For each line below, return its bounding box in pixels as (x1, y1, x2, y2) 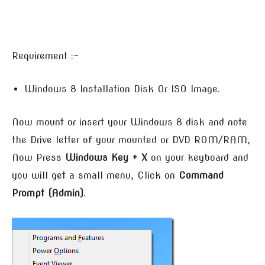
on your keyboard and (147, 151, 248, 163)
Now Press (12, 151, 65, 163)
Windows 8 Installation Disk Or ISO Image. (24, 83, 220, 95)
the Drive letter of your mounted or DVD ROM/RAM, (12, 134, 250, 146)
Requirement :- (12, 50, 79, 62)
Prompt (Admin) (12, 187, 83, 199)
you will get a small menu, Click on (12, 169, 179, 181)
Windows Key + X (65, 151, 147, 163)
